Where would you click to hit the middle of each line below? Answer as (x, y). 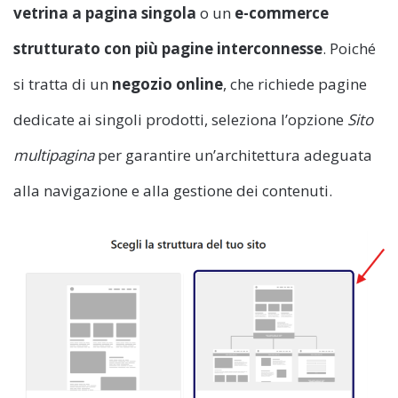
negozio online (167, 84)
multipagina (54, 155)
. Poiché (349, 48)
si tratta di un (63, 84)
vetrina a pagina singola (107, 12)
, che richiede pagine (295, 84)
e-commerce (282, 12)
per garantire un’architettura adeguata (233, 155)
